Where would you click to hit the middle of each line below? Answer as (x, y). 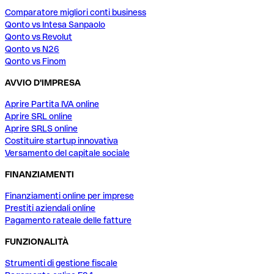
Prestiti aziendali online (50, 208)
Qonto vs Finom (35, 61)
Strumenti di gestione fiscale (61, 263)
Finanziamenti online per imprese (69, 196)
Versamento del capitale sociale (67, 153)
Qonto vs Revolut (39, 37)
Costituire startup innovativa (61, 141)
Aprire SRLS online (41, 129)
